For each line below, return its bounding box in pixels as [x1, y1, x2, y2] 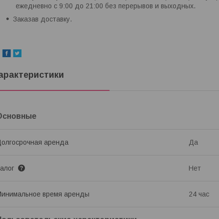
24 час [189, 190, 209, 198]
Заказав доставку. [13, 15, 74, 23]
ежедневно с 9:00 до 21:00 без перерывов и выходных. [16, 2, 196, 10]
